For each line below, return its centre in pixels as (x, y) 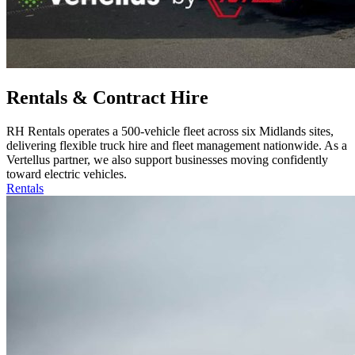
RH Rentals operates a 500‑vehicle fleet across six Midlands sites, (170, 132)
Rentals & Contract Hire (107, 98)
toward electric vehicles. (67, 174)
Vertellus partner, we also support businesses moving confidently (167, 160)
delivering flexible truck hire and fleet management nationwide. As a (177, 146)
